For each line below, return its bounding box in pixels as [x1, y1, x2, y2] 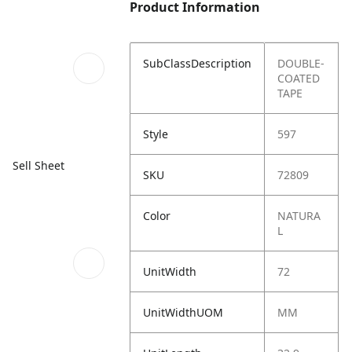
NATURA [277, 208, 321, 223]
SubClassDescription [143, 56, 252, 71]
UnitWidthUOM [143, 305, 224, 320]
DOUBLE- [277, 56, 325, 71]
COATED [277, 71, 321, 86]
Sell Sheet [13, 158, 64, 174]
